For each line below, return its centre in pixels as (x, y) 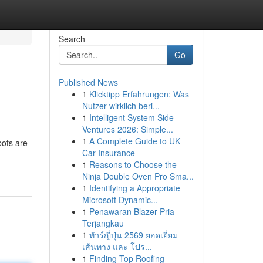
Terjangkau (103, 223)
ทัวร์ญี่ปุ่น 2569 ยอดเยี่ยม (133, 235)
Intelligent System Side (131, 117)
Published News (88, 82)
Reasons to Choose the (133, 164)
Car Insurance (108, 153)
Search (72, 39)
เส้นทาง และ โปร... (117, 247)
